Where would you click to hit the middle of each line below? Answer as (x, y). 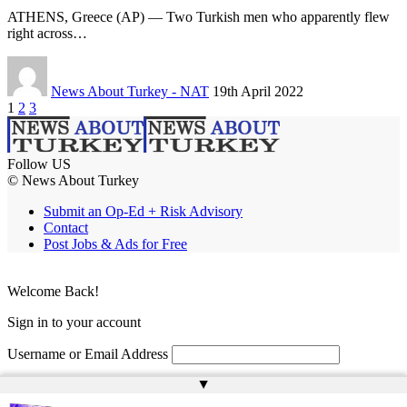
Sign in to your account (74, 323)
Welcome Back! (53, 292)
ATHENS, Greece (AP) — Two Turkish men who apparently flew (199, 17)
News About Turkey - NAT (130, 92)
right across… (47, 34)
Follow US (39, 164)
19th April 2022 (258, 92)
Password (35, 388)
